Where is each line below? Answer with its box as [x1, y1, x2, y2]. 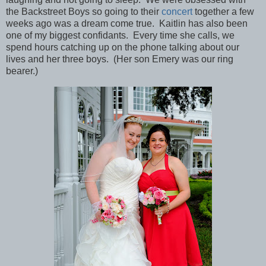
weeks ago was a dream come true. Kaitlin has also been [6, 18, 248, 29]
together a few [192, 7, 254, 17]
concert [161, 7, 192, 17]
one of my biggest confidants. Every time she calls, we [6, 30, 235, 41]
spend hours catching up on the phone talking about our [6, 42, 239, 53]
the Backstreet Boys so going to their [6, 7, 161, 17]
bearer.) [6, 66, 38, 77]
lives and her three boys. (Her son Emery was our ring [6, 54, 233, 65]
